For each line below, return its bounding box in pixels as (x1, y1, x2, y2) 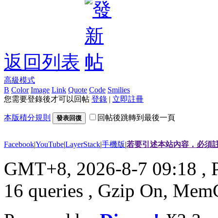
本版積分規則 (4, 113, 51, 122)
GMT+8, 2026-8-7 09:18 (4, 158, 197, 179)
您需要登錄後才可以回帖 (4, 94, 91, 103)
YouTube (36, 140, 64, 148)
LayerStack (65, 140, 100, 148)
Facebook (4, 140, 34, 148)
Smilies (108, 85, 130, 94)
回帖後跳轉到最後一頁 (97, 113, 175, 122)
